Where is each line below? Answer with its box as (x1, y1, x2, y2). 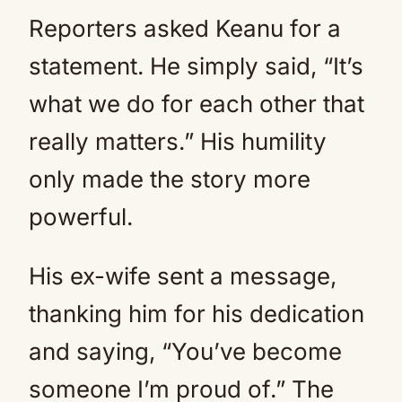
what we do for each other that (29, 90, 364, 118)
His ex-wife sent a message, (29, 262, 336, 290)
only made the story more (29, 165, 310, 193)
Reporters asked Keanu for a (29, 14, 341, 42)
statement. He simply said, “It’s (29, 52, 363, 80)
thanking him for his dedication (29, 300, 364, 328)
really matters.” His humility (29, 127, 327, 155)
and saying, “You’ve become (29, 337, 342, 365)
